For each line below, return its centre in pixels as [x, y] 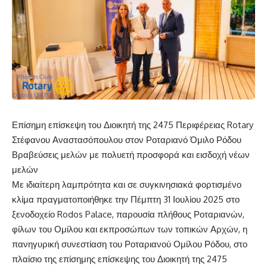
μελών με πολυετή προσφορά [120, 154]
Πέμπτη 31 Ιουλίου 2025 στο [185, 199]
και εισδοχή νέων [215, 154]
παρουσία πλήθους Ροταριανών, [180, 214]
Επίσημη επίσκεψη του [58, 125]
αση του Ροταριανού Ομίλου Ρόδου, [162, 244]
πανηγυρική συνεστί [52, 244]
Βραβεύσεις [36, 154]
